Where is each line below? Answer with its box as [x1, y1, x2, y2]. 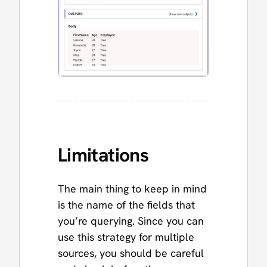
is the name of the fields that [58, 197, 195, 212]
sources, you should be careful [58, 246, 204, 260]
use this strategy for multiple [58, 229, 194, 244]
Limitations [58, 142, 148, 167]
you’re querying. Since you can [58, 213, 204, 228]
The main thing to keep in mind [58, 181, 207, 195]
